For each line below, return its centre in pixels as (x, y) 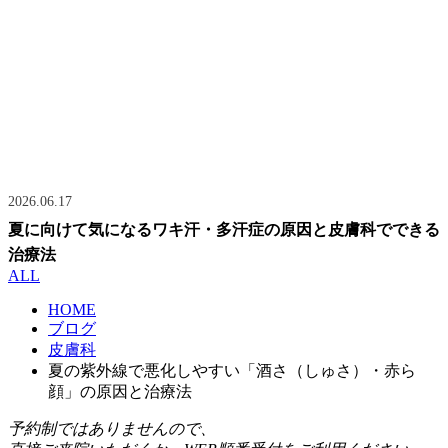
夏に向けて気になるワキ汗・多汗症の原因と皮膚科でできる (224, 230)
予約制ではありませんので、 (112, 429)
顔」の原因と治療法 (120, 392)
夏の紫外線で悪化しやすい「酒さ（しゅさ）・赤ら (232, 371)
